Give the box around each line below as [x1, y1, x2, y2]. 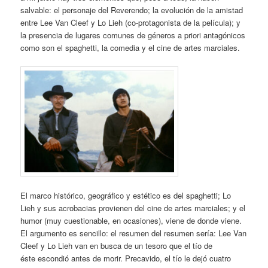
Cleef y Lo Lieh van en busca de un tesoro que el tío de [20, 239, 213, 251]
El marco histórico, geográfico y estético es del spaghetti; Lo [20, 189, 232, 201]
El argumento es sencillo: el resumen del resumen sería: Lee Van [20, 227, 247, 239]
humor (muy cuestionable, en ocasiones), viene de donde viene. [20, 214, 242, 226]
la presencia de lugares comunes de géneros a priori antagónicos [20, 29, 246, 41]
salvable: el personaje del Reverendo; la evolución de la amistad [20, 4, 243, 16]
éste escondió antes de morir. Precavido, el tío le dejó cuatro [20, 252, 232, 264]
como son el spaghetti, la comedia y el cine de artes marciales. [20, 42, 240, 54]
